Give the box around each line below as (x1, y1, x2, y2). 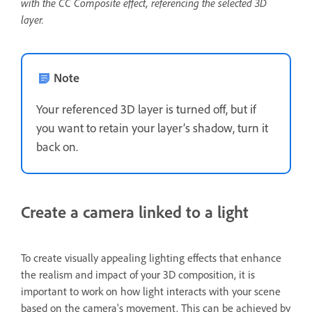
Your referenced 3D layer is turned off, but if (36, 100, 256, 116)
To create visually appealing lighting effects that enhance (21, 250, 281, 265)
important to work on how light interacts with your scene (21, 283, 281, 298)
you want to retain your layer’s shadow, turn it (36, 119, 268, 135)
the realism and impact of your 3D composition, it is (21, 267, 255, 281)
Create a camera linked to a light (21, 201, 249, 222)
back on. (36, 138, 78, 154)
